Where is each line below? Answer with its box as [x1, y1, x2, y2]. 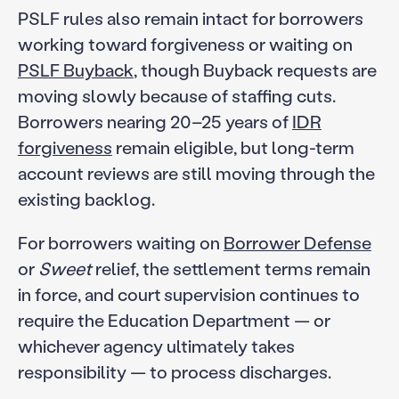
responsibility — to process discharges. [17, 359, 331, 383]
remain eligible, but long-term [111, 134, 354, 159]
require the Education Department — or [17, 307, 330, 331]
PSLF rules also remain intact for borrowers [17, 5, 363, 29]
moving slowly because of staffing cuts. [17, 83, 336, 107]
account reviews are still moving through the [17, 160, 375, 184]
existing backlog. [17, 186, 155, 210]
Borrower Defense [223, 230, 371, 254]
